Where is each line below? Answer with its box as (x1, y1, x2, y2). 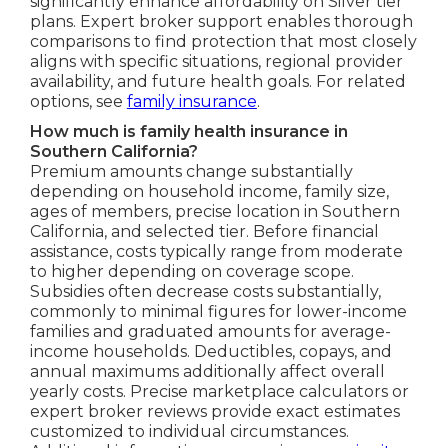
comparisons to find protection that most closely (29, 31, 417, 51)
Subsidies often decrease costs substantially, (29, 281, 381, 301)
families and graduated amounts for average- (29, 321, 391, 341)
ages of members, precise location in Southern (29, 201, 400, 221)
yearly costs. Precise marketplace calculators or (29, 381, 409, 401)
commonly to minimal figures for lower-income (29, 301, 407, 321)
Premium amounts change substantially (29, 161, 353, 181)
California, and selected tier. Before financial (29, 221, 379, 241)
